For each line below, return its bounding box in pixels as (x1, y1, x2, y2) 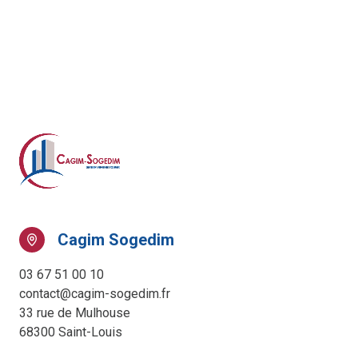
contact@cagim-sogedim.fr (19, 285, 170, 301)
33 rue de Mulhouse (19, 304, 130, 320)
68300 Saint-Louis (19, 324, 122, 340)
